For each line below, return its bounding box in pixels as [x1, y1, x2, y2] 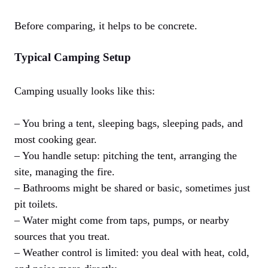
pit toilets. [14, 198, 58, 211]
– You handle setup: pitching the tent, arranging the [14, 150, 237, 162]
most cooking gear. [14, 133, 97, 146]
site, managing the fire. [14, 166, 115, 178]
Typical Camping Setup [14, 51, 131, 64]
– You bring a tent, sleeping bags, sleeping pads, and [14, 117, 243, 130]
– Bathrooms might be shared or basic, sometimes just [14, 182, 250, 194]
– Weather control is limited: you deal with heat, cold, [14, 246, 249, 259]
